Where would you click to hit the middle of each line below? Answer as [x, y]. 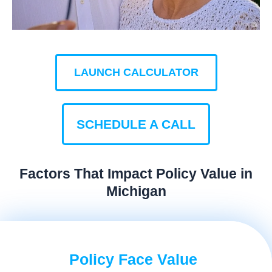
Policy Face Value [133, 259]
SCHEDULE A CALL [136, 124]
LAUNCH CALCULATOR [136, 72]
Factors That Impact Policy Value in [136, 174]
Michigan [136, 192]
